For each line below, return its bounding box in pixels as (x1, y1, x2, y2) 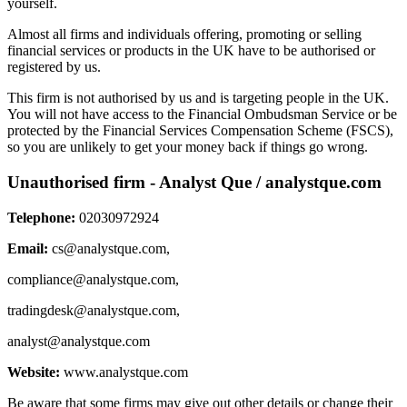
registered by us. (7, 59, 101, 75)
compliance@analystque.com (7, 271, 175, 287)
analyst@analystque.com (7, 333, 150, 349)
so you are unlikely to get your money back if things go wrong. (7, 139, 368, 155)
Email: (7, 240, 52, 256)
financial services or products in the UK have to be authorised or (7, 43, 375, 59)
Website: (7, 363, 60, 380)
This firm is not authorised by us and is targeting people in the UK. (7, 90, 389, 106)
